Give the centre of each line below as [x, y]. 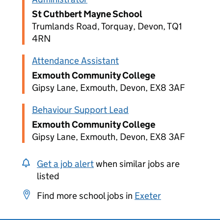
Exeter [148, 196]
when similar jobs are [137, 164]
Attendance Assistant [75, 61]
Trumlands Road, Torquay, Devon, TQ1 [107, 26]
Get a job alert [65, 164]
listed [48, 176]
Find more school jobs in [86, 196]
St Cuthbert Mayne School [87, 14]
